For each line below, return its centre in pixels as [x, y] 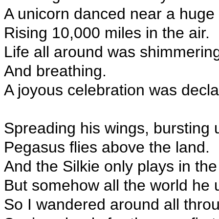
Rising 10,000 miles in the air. [107, 33]
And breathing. [55, 71]
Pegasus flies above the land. [107, 147]
